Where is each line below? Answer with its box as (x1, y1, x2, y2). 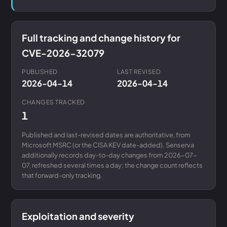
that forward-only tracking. (22, 171, 102, 179)
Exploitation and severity (22, 210, 134, 222)
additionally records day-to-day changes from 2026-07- (22, 151, 197, 159)
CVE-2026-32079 (22, 47, 104, 59)
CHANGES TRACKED (22, 98, 85, 106)
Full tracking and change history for (22, 32, 180, 44)
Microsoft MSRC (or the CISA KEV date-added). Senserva (22, 141, 194, 149)
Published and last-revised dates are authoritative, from (22, 131, 191, 139)
